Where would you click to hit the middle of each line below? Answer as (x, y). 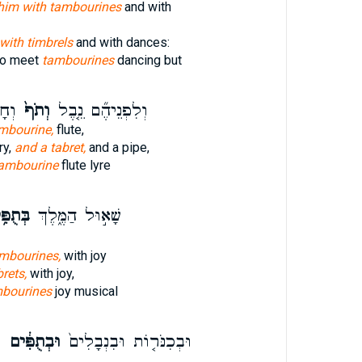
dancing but (147, 60)
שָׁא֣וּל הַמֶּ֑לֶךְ (75, 216)
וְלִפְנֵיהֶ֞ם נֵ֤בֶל (99, 111)
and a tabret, (50, 147)
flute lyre (84, 165)
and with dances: (121, 42)
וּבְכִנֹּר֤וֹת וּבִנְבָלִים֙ (126, 342)
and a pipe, (117, 147)
